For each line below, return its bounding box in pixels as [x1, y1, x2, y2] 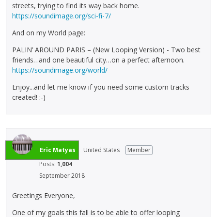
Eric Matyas [40, 146, 76, 155]
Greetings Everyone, [12, 190, 75, 200]
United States [83, 146, 120, 155]
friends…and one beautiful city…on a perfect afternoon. [12, 55, 185, 65]
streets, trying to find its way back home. [12, 1, 139, 11]
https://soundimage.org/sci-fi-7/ [12, 11, 111, 21]
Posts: [39, 160, 57, 169]
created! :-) [12, 93, 46, 102]
